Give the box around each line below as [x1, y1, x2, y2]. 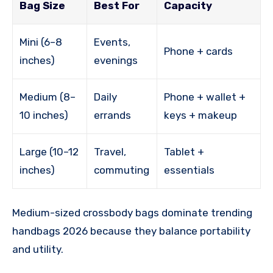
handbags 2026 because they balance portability [12, 225, 250, 238]
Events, [94, 36, 131, 49]
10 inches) [19, 109, 69, 122]
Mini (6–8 [19, 36, 63, 49]
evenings [94, 54, 138, 67]
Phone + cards [164, 45, 233, 58]
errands [94, 109, 132, 122]
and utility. [12, 243, 63, 256]
